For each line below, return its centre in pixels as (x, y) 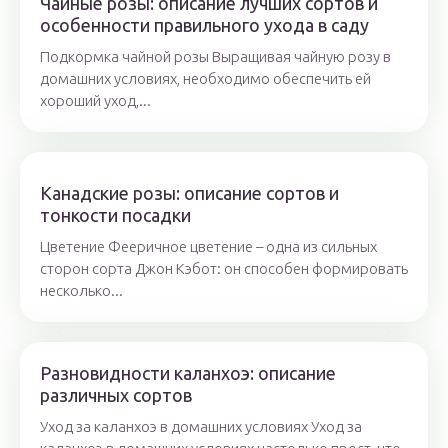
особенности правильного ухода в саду (204, 25)
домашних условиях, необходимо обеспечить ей (205, 79)
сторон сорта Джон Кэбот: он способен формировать (224, 269)
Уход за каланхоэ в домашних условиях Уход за (201, 427)
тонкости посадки (115, 215)
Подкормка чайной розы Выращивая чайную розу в (215, 57)
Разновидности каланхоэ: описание (188, 373)
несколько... (81, 291)
